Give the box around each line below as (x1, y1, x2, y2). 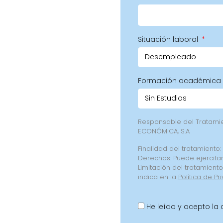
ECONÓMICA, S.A (138, 126, 190, 136)
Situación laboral (138, 34, 200, 44)
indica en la (138, 172, 178, 182)
